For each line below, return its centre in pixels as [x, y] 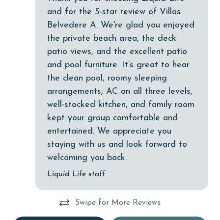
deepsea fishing [49, 39]
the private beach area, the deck [112, 39]
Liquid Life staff [76, 175]
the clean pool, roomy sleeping [107, 79]
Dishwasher [42, 129]
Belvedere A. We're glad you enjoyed [121, 26]
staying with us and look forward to [117, 145]
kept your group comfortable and [112, 118]
